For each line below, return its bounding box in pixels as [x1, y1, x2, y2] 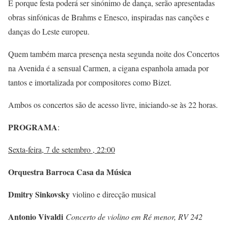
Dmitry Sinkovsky [8, 188, 72, 201]
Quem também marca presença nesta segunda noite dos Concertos [8, 48, 219, 60]
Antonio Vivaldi [8, 211, 66, 223]
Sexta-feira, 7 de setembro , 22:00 [8, 144, 115, 155]
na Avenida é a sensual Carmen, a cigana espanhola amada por [8, 63, 209, 74]
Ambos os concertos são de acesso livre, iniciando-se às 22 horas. [8, 99, 218, 110]
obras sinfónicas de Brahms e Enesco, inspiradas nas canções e [8, 12, 209, 23]
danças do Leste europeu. [8, 26, 90, 37]
